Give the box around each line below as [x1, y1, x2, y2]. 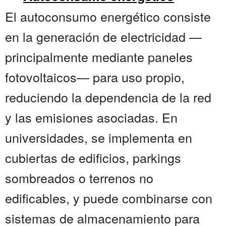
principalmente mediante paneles [5, 47, 193, 66]
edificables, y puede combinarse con [5, 189, 212, 207]
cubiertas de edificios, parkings [5, 148, 181, 167]
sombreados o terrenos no [5, 168, 153, 187]
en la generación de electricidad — [5, 27, 202, 46]
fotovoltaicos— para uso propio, [5, 68, 185, 86]
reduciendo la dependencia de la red [5, 88, 211, 106]
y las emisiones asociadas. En [5, 108, 178, 127]
